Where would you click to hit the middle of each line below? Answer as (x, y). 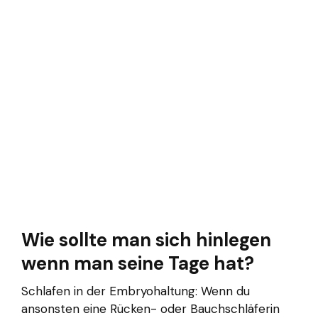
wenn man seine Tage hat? (138, 263)
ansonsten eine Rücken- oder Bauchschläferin (150, 308)
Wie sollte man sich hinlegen (146, 240)
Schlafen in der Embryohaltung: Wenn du (136, 291)
